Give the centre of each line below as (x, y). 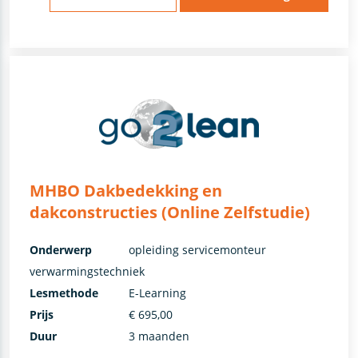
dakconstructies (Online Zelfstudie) (169, 213)
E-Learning (157, 293)
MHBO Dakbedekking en (125, 191)
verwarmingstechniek (87, 272)
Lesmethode (64, 293)
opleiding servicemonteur (197, 250)
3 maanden (159, 336)
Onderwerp (60, 250)
